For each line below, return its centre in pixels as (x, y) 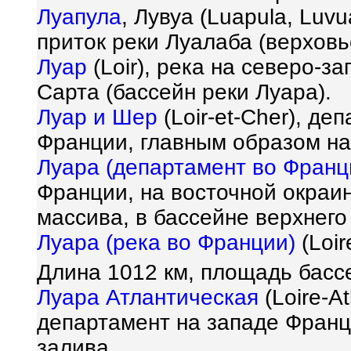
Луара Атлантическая (148, 298)
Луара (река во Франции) (166, 242)
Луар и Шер (97, 117)
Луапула (79, 17)
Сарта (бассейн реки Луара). (184, 92)
